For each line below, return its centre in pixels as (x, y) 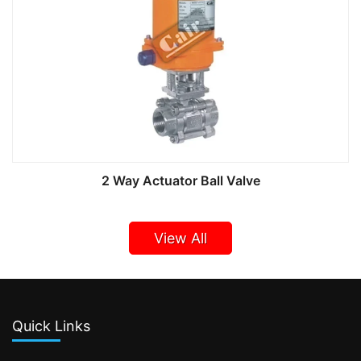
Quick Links (51, 326)
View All (180, 238)
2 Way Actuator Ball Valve (180, 180)
